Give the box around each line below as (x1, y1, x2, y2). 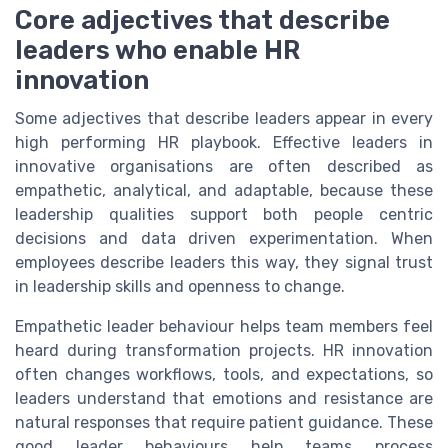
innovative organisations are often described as (15, 157, 433, 177)
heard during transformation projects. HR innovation (15, 341, 433, 361)
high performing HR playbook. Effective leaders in (15, 133, 433, 153)
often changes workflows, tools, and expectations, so (15, 365, 433, 385)
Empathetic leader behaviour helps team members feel (15, 317, 433, 337)
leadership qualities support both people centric (15, 205, 433, 225)
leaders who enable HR (15, 35, 300, 66)
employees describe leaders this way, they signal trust (15, 253, 433, 273)
